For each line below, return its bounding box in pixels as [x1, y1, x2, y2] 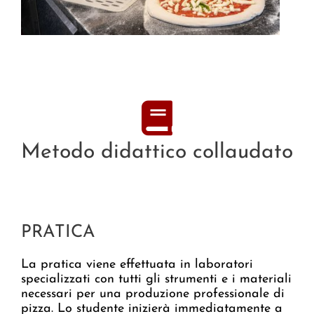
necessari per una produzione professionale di [21, 287, 285, 301]
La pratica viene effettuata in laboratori [21, 258, 253, 272]
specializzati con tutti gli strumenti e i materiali [21, 273, 292, 287]
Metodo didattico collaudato [21, 142, 293, 164]
